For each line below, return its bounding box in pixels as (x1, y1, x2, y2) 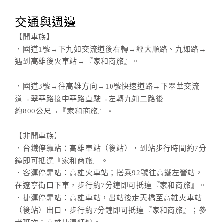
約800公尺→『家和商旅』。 (15, 107, 114, 115)
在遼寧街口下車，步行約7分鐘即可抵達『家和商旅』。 (15, 181, 207, 189)
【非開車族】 (15, 132, 62, 140)
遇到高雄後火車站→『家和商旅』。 (15, 57, 140, 65)
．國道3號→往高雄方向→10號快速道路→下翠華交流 (15, 82, 200, 90)
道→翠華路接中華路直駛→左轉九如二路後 (15, 95, 164, 103)
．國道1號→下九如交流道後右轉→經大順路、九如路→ (15, 45, 207, 53)
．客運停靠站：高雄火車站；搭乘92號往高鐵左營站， (15, 169, 203, 177)
